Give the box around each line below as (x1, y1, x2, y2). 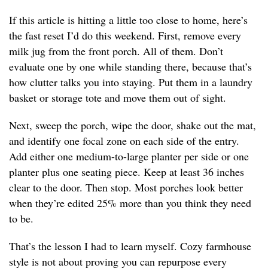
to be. (9, 211, 33, 226)
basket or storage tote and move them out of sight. (9, 90, 226, 105)
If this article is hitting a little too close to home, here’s (9, 13, 248, 28)
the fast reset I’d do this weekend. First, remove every (9, 28, 241, 43)
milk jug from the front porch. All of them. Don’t (9, 44, 223, 59)
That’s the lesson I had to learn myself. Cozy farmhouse (9, 239, 251, 254)
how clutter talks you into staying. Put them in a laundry (9, 75, 252, 90)
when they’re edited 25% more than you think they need (9, 196, 251, 211)
